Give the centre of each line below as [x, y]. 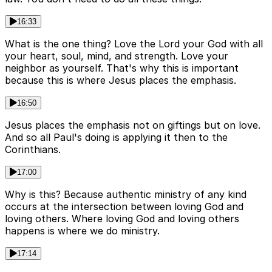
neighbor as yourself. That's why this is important [122, 68]
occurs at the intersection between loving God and [124, 206]
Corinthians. [33, 149]
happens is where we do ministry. [82, 230]
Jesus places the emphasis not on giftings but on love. [133, 125]
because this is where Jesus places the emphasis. [121, 80]
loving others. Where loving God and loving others [122, 218]
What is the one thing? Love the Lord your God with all [134, 43]
